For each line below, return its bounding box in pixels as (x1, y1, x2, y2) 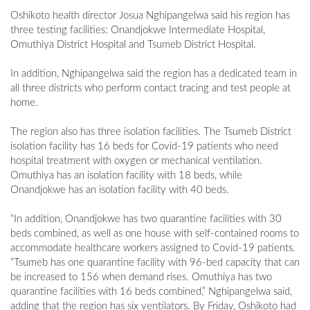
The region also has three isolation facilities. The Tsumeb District (10, 127, 291, 138)
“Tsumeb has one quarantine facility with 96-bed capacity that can (10, 257, 300, 268)
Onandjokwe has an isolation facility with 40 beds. (10, 185, 229, 196)
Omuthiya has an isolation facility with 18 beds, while (10, 170, 242, 181)
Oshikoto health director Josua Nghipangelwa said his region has (10, 10, 290, 21)
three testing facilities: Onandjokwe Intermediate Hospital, (10, 25, 265, 36)
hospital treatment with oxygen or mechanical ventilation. (10, 156, 262, 167)
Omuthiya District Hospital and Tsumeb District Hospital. (10, 39, 256, 51)
